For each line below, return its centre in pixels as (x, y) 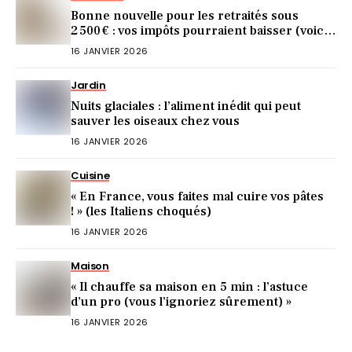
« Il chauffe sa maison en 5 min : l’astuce (189, 286)
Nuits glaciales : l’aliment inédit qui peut (186, 106)
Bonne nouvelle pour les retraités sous (185, 15)
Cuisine (90, 175)
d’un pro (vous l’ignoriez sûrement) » (181, 301)
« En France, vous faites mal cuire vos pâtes (197, 196)
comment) (102, 45)
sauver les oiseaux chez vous (155, 121)
